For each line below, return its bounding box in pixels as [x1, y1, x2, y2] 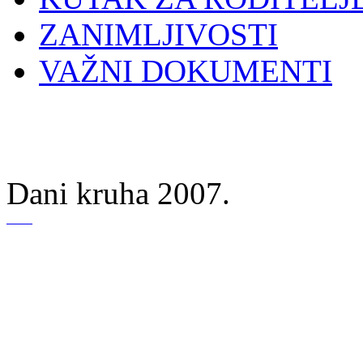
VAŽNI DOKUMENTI [39, 53, 332, 89]
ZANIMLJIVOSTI [39, 17, 278, 53]
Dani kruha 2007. [6, 176, 230, 211]
